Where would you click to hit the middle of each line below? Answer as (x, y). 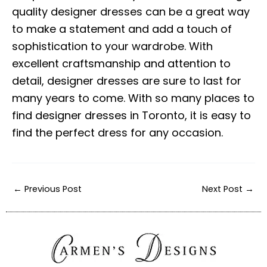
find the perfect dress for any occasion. (117, 132)
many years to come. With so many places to (133, 98)
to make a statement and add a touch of (122, 29)
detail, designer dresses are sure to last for (127, 80)
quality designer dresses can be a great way (131, 11)
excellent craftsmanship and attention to (121, 63)
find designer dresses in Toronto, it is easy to (131, 115)
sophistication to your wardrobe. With (112, 46)
